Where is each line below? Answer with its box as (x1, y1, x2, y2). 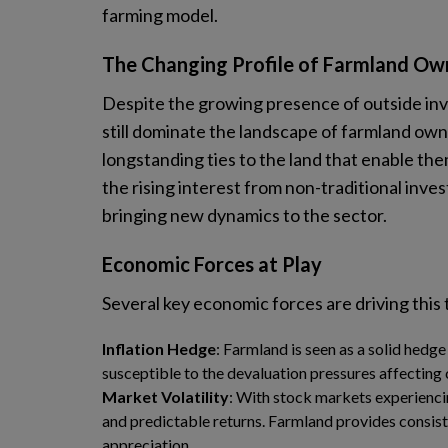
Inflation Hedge (102, 339, 216, 358)
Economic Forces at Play (102, 252, 322, 276)
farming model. (102, 4, 218, 26)
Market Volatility (102, 387, 229, 406)
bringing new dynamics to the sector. (102, 204, 387, 226)
